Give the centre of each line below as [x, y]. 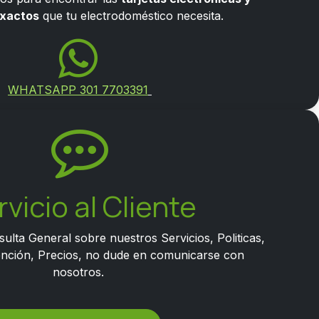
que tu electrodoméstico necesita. [131, 16]
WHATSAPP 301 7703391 [78, 90]
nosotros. [80, 272]
